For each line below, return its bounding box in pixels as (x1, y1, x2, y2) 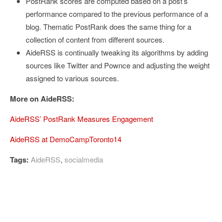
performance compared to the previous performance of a (26, 8, 208, 19)
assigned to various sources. (26, 73, 119, 83)
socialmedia (64, 154, 103, 165)
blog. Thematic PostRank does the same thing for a (26, 21, 191, 32)
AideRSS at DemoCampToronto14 (10, 134, 121, 144)
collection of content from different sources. (26, 34, 165, 45)
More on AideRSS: (10, 93, 74, 104)
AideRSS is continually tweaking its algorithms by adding (26, 47, 208, 57)
